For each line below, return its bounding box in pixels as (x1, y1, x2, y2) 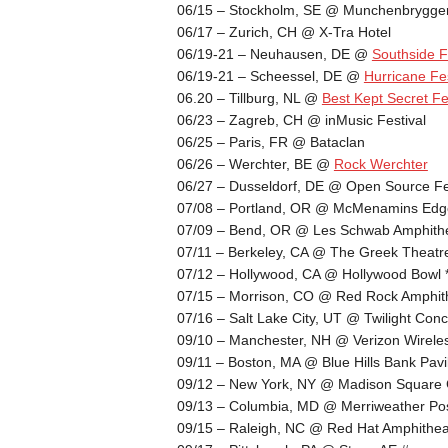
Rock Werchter (333, 155, 428, 172)
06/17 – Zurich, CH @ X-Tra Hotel (176, 23, 391, 40)
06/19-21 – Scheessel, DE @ (176, 67, 364, 84)
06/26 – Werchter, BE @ (176, 155, 334, 172)
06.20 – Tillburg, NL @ (176, 89, 322, 106)
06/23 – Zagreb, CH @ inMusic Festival (176, 111, 426, 128)
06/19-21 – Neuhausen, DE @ (176, 45, 372, 62)
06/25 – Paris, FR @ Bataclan (176, 133, 365, 150)
